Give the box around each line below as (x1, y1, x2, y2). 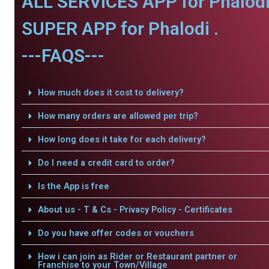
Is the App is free (37, 181, 109, 192)
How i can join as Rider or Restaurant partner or (37, 251, 237, 262)
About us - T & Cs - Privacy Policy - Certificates (37, 204, 232, 215)
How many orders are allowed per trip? (37, 110, 198, 121)
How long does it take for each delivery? (37, 134, 206, 145)
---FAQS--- (22, 45, 104, 66)
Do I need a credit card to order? (37, 157, 175, 168)
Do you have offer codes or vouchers (37, 228, 194, 238)
